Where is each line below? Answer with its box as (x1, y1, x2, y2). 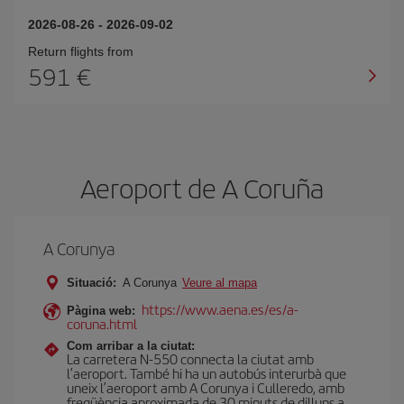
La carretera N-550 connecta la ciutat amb (67, 349, 314, 368)
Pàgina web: (67, 304, 135, 317)
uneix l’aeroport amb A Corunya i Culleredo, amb (67, 378, 344, 397)
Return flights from (28, 44, 133, 59)
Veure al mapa (182, 276, 257, 289)
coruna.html (67, 314, 137, 333)
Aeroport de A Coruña (80, 169, 324, 207)
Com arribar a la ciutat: (67, 339, 195, 353)
